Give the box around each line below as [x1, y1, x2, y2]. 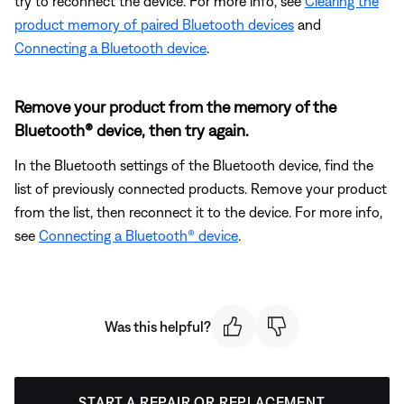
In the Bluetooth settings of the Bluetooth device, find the [14, 156, 373, 173]
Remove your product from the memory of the [14, 96, 336, 116]
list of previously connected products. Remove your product [14, 179, 387, 197]
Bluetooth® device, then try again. [14, 120, 249, 140]
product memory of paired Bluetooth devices [14, 15, 294, 32]
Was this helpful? [105, 317, 211, 335]
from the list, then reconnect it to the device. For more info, [14, 203, 382, 220]
